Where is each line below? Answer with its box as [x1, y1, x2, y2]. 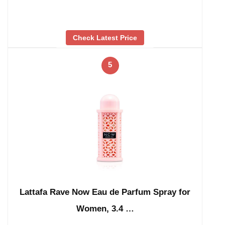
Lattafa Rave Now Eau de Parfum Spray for [20, 187, 190, 197]
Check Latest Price [73, 34, 137, 42]
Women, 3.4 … [76, 203, 134, 213]
